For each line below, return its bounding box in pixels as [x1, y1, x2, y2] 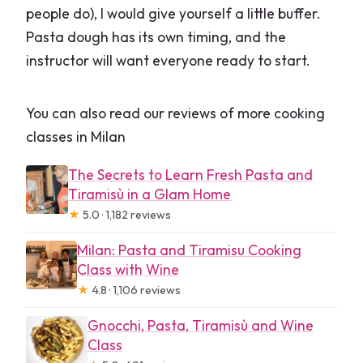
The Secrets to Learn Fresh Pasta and [68, 164, 314, 184]
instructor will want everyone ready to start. [26, 50, 311, 70]
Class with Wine [77, 259, 180, 279]
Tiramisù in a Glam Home [68, 184, 232, 203]
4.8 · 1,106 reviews [89, 282, 181, 297]
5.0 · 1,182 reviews [80, 207, 172, 222]
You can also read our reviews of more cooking [26, 103, 326, 122]
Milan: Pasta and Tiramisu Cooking [77, 240, 302, 259]
